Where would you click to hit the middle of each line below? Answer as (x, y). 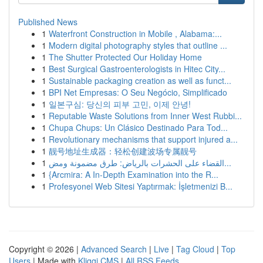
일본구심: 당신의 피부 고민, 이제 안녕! (120, 104)
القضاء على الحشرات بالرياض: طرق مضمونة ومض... (228, 163)
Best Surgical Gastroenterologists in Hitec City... (137, 69)
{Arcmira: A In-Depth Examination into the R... (134, 174)
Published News (48, 22)
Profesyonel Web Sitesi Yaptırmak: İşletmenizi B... (141, 186)
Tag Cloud (195, 249)
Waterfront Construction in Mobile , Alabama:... (135, 33)
